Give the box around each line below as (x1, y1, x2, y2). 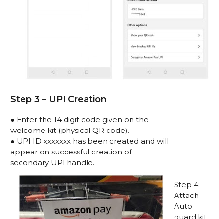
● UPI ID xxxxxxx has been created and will (10, 136, 169, 146)
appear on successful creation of (10, 147, 131, 156)
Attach (174, 190, 199, 200)
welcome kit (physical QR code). (10, 126, 129, 135)
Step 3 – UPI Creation (10, 94, 107, 105)
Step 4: (174, 179, 200, 189)
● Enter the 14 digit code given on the (10, 115, 149, 124)
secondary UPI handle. (10, 158, 94, 167)
